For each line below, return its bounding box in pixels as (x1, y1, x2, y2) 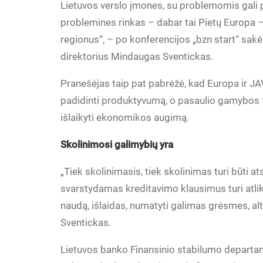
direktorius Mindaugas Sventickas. (60, 50, 214, 62)
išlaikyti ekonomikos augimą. (60, 112, 190, 123)
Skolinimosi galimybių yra (60, 139, 174, 150)
